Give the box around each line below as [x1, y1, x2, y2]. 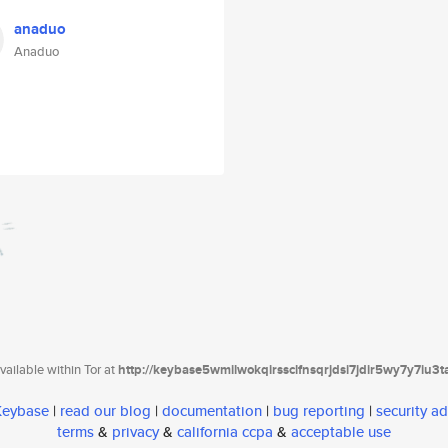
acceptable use [291, 421, 391, 443]
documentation [162, 400, 262, 422]
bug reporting [273, 400, 365, 422]
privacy [112, 421, 159, 443]
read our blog [60, 400, 151, 422]
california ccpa [177, 421, 273, 443]
